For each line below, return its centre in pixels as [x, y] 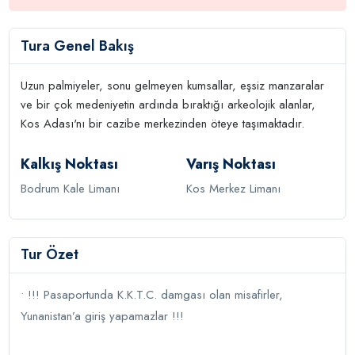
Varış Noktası [231, 164]
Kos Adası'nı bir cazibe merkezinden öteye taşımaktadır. [163, 123]
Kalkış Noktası [70, 164]
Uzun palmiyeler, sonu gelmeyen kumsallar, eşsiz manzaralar [173, 85]
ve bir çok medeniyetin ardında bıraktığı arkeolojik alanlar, [168, 104]
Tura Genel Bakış [78, 46]
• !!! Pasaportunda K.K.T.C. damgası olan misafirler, [152, 295]
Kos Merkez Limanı [233, 188]
